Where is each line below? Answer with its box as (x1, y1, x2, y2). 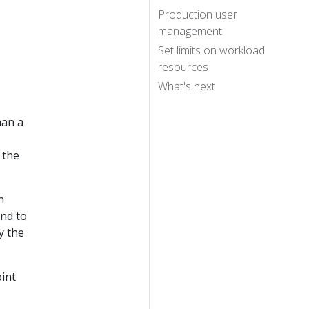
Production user (158, 6, 237, 22)
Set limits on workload (158, 42, 265, 58)
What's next (158, 78, 215, 94)
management (158, 23, 222, 39)
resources (158, 59, 208, 74)
